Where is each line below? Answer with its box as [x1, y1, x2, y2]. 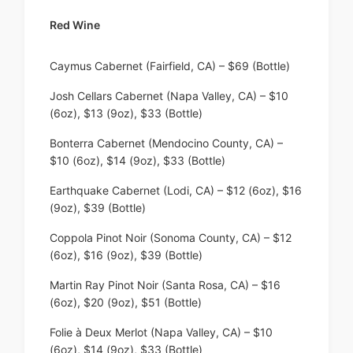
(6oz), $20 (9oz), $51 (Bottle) [50, 295, 202, 310]
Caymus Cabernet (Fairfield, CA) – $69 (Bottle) [50, 59, 290, 73]
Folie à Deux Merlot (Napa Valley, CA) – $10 [50, 325, 273, 340]
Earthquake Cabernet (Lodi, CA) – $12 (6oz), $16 [50, 184, 302, 198]
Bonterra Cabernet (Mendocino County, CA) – [50, 136, 283, 150]
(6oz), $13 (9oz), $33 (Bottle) [50, 106, 203, 121]
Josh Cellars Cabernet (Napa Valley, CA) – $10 [50, 89, 288, 103]
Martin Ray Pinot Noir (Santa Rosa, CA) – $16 [50, 278, 281, 292]
